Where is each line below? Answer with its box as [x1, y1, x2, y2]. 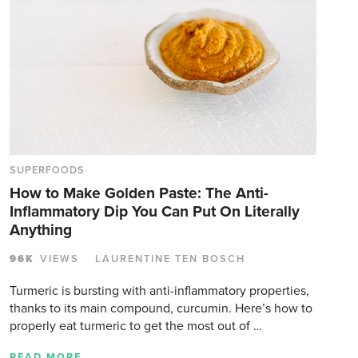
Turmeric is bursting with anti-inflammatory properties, [10, 282, 309, 299]
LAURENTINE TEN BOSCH [95, 252, 245, 265]
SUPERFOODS [10, 163, 86, 177]
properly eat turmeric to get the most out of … [10, 317, 262, 334]
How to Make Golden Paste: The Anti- [10, 183, 268, 202]
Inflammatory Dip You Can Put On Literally [10, 201, 300, 221]
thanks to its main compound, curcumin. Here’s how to [10, 300, 312, 316]
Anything [10, 220, 72, 239]
